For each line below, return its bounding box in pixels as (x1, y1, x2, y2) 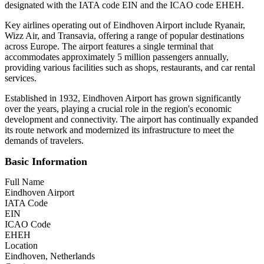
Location (5, 240, 38, 250)
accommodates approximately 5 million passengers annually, (5, 51, 229, 62)
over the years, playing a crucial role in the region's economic (5, 103, 232, 114)
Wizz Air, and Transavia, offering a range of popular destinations (5, 30, 244, 41)
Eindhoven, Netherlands (5, 250, 95, 261)
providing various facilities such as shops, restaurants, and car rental (5, 62, 255, 72)
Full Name (5, 176, 44, 187)
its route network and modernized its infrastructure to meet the (5, 124, 234, 135)
